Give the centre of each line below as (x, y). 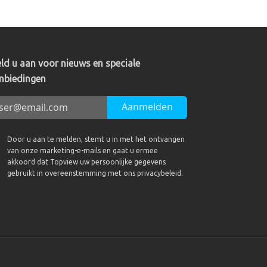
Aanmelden (147, 106)
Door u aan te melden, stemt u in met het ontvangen (96, 139)
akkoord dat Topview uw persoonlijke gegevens (87, 162)
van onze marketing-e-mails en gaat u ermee (83, 150)
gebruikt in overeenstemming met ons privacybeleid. (95, 173)
